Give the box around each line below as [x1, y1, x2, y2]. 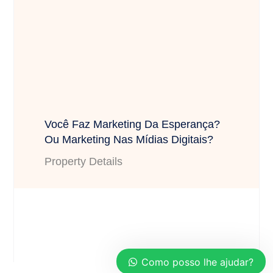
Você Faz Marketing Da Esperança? [44, 118, 221, 131]
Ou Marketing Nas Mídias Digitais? [44, 133, 214, 146]
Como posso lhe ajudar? [141, 256, 253, 268]
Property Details [44, 155, 123, 168]
